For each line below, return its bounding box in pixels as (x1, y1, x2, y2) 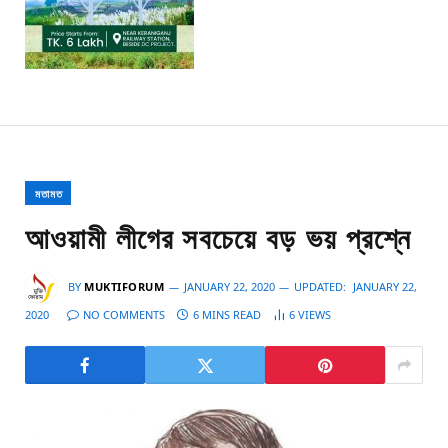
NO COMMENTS (83, 307, 165, 323)
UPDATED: (293, 279, 346, 295)
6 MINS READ (193, 307, 261, 323)
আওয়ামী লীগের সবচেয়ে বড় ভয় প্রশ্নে (25, 223, 411, 256)
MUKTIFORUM (84, 279, 165, 295)
